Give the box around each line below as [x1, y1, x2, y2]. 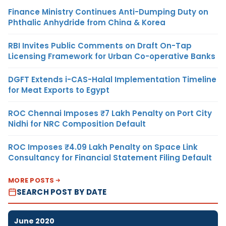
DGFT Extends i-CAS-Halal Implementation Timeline [8, 74, 216, 85]
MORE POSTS [8, 175, 54, 185]
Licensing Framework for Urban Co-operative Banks [8, 50, 215, 62]
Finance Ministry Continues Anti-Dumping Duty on [8, 6, 208, 17]
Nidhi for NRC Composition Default [8, 118, 146, 129]
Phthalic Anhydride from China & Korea [8, 17, 165, 28]
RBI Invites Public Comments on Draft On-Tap [8, 40, 192, 51]
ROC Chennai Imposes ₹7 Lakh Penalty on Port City [8, 107, 212, 119]
